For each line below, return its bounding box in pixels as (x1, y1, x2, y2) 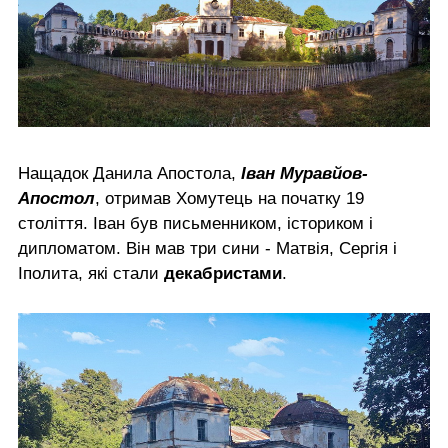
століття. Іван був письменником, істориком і (18, 213, 373, 233)
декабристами (164, 263, 282, 283)
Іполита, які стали (18, 263, 164, 283)
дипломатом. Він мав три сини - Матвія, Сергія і (18, 238, 397, 258)
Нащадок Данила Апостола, (18, 163, 236, 183)
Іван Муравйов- (236, 163, 368, 183)
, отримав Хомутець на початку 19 (95, 188, 364, 208)
